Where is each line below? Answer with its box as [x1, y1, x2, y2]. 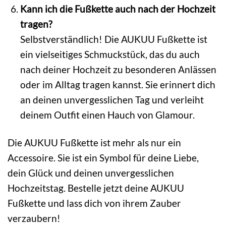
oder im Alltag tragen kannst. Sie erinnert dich [20, 79, 215, 91]
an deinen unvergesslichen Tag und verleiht [20, 94, 204, 106]
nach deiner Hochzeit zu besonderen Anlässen [20, 64, 216, 76]
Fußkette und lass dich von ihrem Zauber [8, 197, 181, 209]
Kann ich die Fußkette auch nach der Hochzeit [20, 3, 215, 15]
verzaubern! [8, 212, 61, 224]
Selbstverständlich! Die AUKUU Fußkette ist [20, 33, 207, 45]
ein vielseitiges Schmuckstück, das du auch [20, 48, 200, 61]
